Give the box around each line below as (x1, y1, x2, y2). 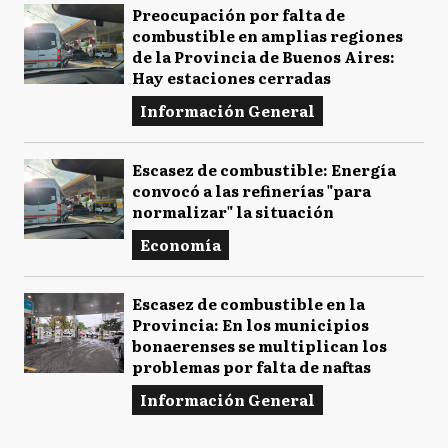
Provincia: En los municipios (132, 312, 369, 336)
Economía (140, 232, 221, 256)
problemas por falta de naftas (132, 354, 371, 378)
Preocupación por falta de (132, 2, 345, 26)
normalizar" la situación (132, 199, 334, 223)
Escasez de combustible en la (132, 291, 365, 315)
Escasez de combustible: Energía (132, 157, 396, 181)
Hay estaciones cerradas (132, 65, 331, 89)
